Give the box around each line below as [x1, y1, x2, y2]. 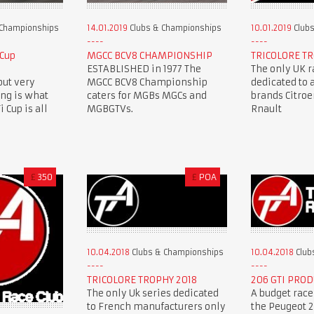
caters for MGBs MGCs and [86, 90, 207, 102]
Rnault [250, 103, 282, 115]
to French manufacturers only [86, 300, 226, 313]
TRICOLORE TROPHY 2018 [86, 273, 197, 286]
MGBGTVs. [86, 103, 133, 115]
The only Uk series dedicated [86, 287, 219, 299]
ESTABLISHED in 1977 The [86, 63, 201, 75]
